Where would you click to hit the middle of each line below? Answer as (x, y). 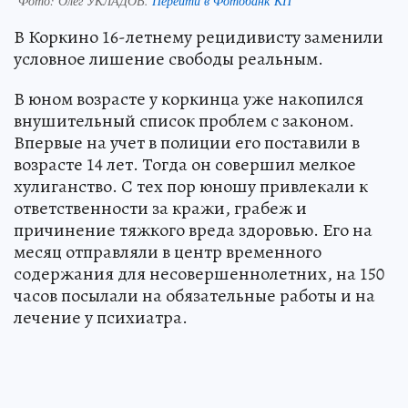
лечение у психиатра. (101, 318)
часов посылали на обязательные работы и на (194, 296)
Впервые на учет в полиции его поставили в (187, 143)
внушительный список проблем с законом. (184, 121)
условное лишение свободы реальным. (168, 59)
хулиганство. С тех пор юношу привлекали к (191, 187)
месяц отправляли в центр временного (168, 252)
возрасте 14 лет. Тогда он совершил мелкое (185, 165)
